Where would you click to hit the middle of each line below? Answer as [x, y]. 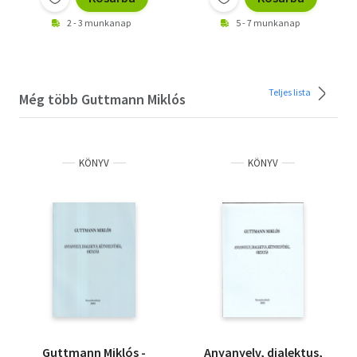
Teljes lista [290, 92]
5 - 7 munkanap [268, 22]
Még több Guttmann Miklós [102, 99]
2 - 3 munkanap [99, 22]
